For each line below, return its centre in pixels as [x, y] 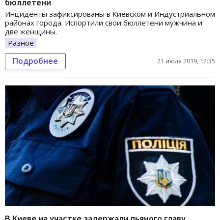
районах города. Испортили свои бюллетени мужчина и [104, 22]
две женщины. [31, 31]
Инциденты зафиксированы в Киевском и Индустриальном [110, 14]
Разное [21, 42]
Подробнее [35, 61]
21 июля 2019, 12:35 [186, 61]
